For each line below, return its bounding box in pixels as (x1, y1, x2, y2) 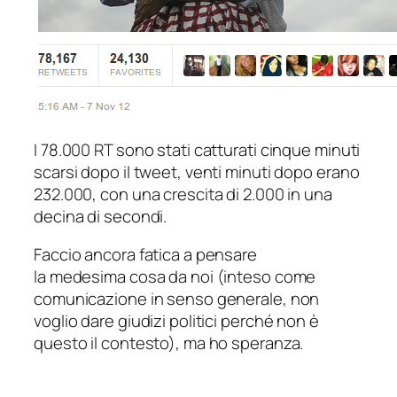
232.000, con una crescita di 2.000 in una (34, 182, 332, 206)
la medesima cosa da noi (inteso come (34, 265, 316, 289)
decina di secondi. (34, 204, 167, 228)
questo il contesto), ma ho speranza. (34, 331, 304, 355)
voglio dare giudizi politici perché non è (34, 309, 319, 333)
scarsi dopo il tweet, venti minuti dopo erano (34, 160, 360, 183)
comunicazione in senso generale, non (34, 287, 320, 311)
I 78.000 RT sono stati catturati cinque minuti (34, 137, 361, 161)
